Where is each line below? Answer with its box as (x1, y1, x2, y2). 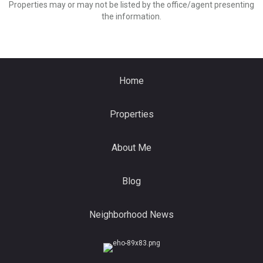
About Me (112, 142, 151, 153)
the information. (102, 12, 161, 21)
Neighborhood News (89, 209, 174, 220)
